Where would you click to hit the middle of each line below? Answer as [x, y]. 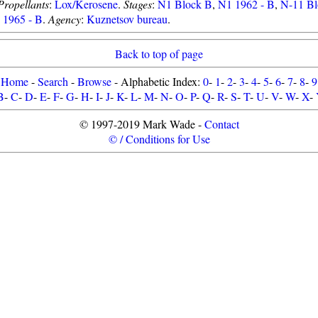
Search [53, 81]
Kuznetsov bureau [127, 19]
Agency [65, 19]
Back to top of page [159, 54]
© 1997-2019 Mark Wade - [142, 124]
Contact [221, 124]
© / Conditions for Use [159, 139]
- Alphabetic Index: [157, 81]
